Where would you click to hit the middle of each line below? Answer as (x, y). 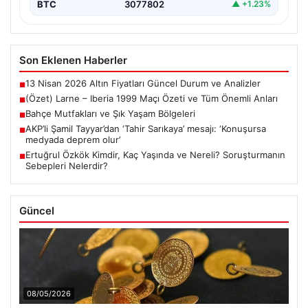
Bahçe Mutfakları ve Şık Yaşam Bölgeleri (110, 113)
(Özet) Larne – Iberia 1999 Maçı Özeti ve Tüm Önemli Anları (152, 98)
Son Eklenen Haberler (73, 60)
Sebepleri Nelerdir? (67, 165)
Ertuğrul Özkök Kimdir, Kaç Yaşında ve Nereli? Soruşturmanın (155, 154)
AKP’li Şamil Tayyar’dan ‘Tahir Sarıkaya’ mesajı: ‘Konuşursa (146, 128)
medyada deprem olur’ (73, 139)
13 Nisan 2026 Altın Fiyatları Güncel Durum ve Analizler (143, 83)
